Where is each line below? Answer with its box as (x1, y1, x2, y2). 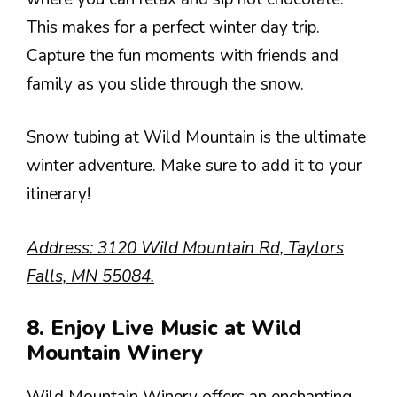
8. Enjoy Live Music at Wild (27, 314, 301, 342)
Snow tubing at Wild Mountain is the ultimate (27, 126, 366, 149)
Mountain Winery (27, 339, 203, 367)
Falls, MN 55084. (27, 264, 154, 288)
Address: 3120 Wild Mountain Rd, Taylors (27, 236, 344, 260)
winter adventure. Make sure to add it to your (27, 154, 362, 177)
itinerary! (27, 183, 90, 206)
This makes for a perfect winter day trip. (27, 15, 320, 39)
